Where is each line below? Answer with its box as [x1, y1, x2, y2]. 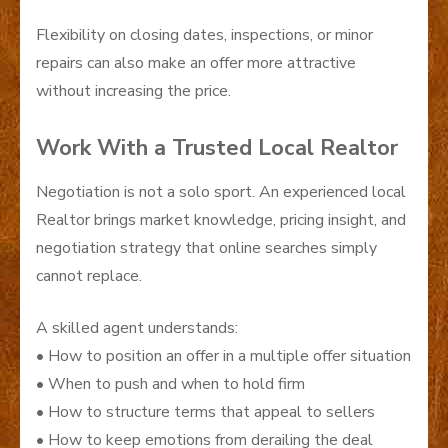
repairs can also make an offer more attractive [36, 52, 356, 75]
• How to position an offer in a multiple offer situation [36, 345, 411, 368]
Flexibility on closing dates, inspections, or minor [36, 24, 373, 47]
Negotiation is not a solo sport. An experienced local [36, 181, 406, 204]
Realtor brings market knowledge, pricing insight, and [36, 209, 406, 232]
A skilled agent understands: [36, 317, 238, 340]
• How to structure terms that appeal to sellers [36, 401, 375, 424]
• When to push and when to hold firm [36, 373, 305, 396]
